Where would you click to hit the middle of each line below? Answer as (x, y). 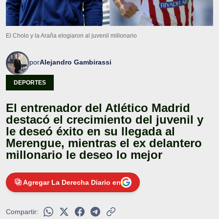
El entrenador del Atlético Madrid (98, 108)
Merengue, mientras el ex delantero (104, 143)
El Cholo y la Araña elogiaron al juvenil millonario (71, 35)
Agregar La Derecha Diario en (72, 182)
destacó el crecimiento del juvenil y (105, 119)
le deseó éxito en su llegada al (90, 131)
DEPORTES (30, 82)
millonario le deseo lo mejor (84, 154)
